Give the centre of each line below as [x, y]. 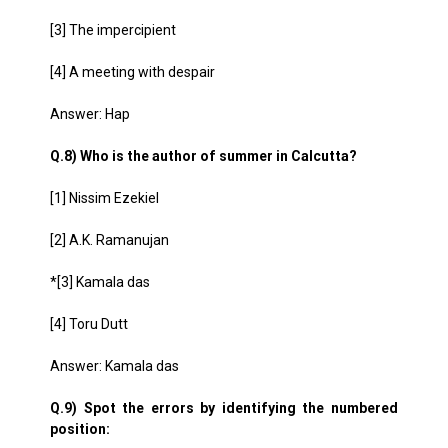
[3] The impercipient [113, 30]
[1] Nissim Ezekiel [104, 198]
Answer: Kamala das [114, 366]
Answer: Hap [90, 114]
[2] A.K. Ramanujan [109, 240]
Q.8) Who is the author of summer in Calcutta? [203, 156]
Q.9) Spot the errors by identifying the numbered [224, 408]
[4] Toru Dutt [89, 324]
